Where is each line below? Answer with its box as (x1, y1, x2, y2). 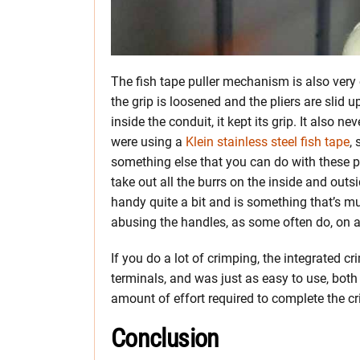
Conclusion (111, 322, 219, 354)
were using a (111, 133, 186, 149)
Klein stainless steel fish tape (186, 133, 350, 149)
